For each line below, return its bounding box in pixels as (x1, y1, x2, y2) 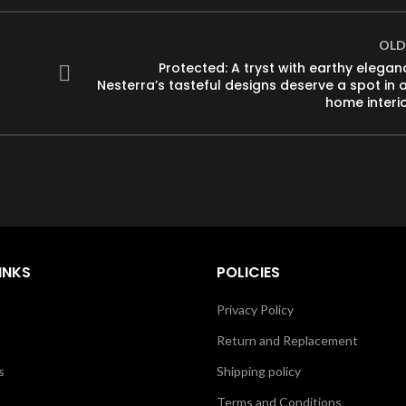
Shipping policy (217, 363, 301, 380)
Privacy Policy (217, 302, 294, 318)
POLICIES (217, 262, 280, 284)
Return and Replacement (217, 333, 358, 349)
